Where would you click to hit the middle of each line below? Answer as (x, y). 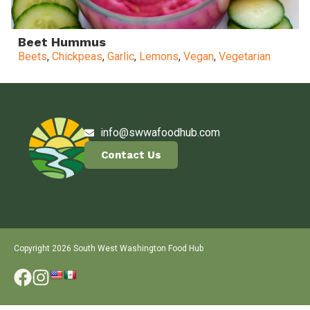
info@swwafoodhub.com (160, 132)
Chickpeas (77, 57)
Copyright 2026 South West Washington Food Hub (109, 249)
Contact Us (131, 155)
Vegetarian (245, 57)
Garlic (121, 57)
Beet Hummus (62, 42)
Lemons (159, 57)
